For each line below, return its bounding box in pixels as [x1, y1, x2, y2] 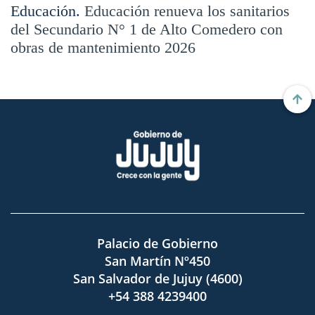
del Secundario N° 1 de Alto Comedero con [11, 20, 283, 39]
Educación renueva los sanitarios [84, 2, 290, 20]
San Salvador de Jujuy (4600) [72, 270, 243, 288]
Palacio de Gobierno [97, 235, 218, 252]
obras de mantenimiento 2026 [11, 39, 195, 57]
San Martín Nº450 [105, 252, 210, 270]
